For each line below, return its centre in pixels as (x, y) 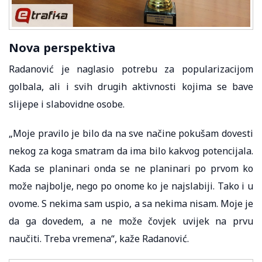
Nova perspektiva (62, 47)
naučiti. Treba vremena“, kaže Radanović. (99, 238)
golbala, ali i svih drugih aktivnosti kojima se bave (131, 86)
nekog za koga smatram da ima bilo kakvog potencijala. (131, 151)
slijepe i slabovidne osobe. (67, 104)
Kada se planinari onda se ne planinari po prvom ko (131, 168)
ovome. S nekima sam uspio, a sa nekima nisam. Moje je (131, 203)
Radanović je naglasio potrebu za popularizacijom (131, 69)
